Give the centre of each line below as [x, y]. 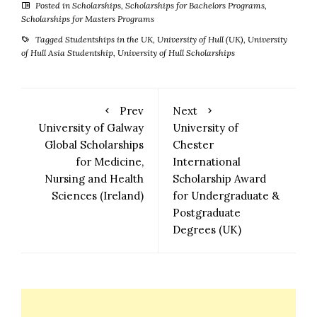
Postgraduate [207, 213]
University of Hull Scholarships [176, 53]
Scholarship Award [219, 179]
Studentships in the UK [109, 40]
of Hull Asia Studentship [67, 53]
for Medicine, [110, 162]
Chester [193, 145]
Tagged [49, 40]
